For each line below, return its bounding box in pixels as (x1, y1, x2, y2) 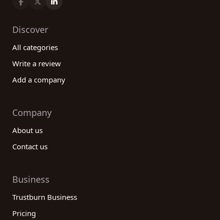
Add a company (12, 75, 65, 84)
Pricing (12, 208, 36, 218)
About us (12, 125, 43, 135)
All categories (12, 42, 58, 52)
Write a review (12, 58, 61, 68)
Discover (12, 24, 48, 35)
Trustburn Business (12, 192, 77, 202)
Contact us (12, 141, 48, 151)
